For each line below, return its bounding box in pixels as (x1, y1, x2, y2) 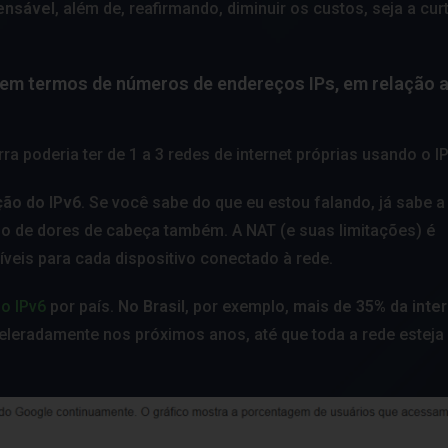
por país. (46, 296, 118, 316)
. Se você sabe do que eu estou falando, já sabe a (81, 192, 445, 212)
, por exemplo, (185, 296, 293, 316)
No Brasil (118, 296, 185, 316)
